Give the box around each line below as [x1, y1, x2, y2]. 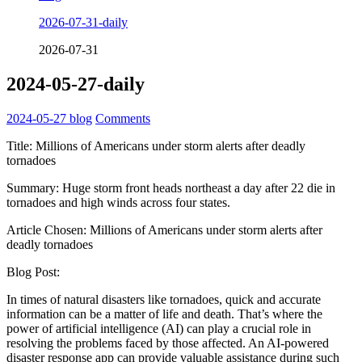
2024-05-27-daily [6, 74, 145, 95]
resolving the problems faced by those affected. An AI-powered [6, 335, 329, 350]
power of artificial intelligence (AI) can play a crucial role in [6, 321, 311, 335]
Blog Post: [6, 264, 60, 279]
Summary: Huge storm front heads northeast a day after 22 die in [6, 180, 335, 195]
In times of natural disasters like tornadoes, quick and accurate [6, 292, 321, 306]
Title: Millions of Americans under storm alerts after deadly [6, 138, 305, 153]
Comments [95, 111, 150, 125]
